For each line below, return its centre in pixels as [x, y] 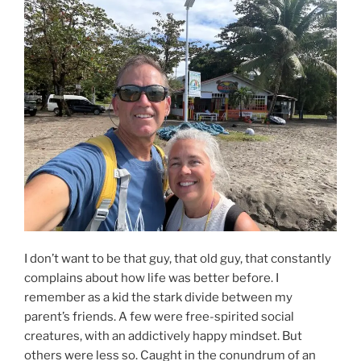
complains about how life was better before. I [151, 278]
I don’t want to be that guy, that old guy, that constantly [178, 259]
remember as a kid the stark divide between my [158, 298]
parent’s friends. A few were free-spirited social [159, 317]
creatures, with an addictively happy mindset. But [163, 336]
